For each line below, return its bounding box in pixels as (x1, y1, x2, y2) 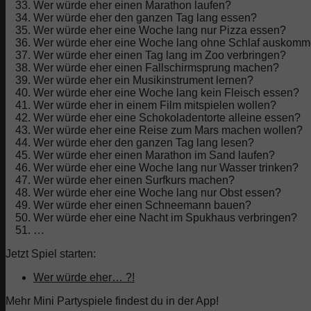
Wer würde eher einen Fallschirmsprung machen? (33, 61, 279, 74)
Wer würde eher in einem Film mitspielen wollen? (33, 99, 276, 111)
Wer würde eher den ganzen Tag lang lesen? (33, 136, 254, 149)
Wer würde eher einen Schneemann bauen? (33, 199, 251, 211)
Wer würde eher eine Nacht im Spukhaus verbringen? (33, 211, 297, 224)
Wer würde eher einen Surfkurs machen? (33, 174, 235, 186)
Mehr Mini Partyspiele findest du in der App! (6, 294, 219, 307)
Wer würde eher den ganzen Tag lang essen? (33, 11, 257, 24)
